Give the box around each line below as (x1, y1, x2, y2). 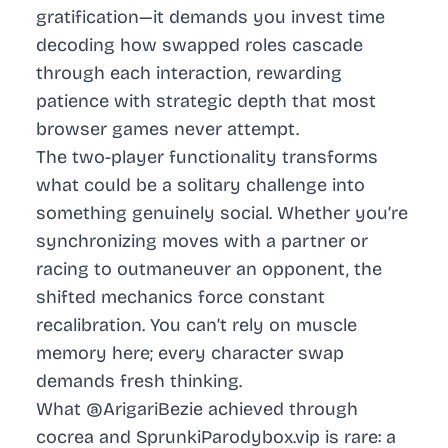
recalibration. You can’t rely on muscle (36, 314, 357, 337)
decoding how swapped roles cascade (36, 34, 363, 57)
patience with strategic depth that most (36, 90, 376, 113)
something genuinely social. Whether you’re (36, 202, 408, 225)
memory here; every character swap (36, 342, 344, 365)
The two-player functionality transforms (36, 146, 378, 169)
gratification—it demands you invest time (36, 6, 385, 29)
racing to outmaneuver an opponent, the (36, 258, 382, 281)
